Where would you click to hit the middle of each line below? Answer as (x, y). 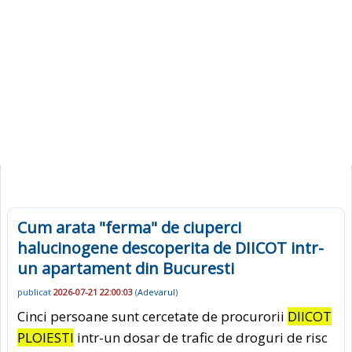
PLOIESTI (46, 337)
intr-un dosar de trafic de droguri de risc (201, 337)
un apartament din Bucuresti (126, 268)
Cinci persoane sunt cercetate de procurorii (152, 316)
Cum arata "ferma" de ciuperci (129, 227)
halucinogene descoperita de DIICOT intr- (170, 248)
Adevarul (156, 292)
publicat (35, 292)
